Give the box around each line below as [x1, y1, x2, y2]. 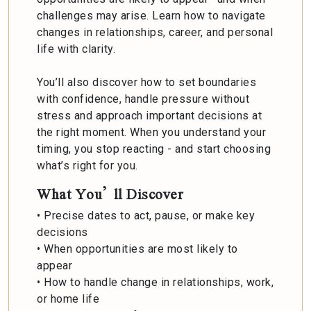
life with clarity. [37, 42, 119, 56]
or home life [37, 292, 99, 305]
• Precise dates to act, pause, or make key [37, 208, 255, 222]
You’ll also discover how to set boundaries [37, 75, 256, 89]
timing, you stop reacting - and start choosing [37, 142, 271, 155]
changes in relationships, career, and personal [37, 25, 273, 39]
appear [37, 258, 72, 272]
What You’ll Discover [37, 184, 183, 203]
